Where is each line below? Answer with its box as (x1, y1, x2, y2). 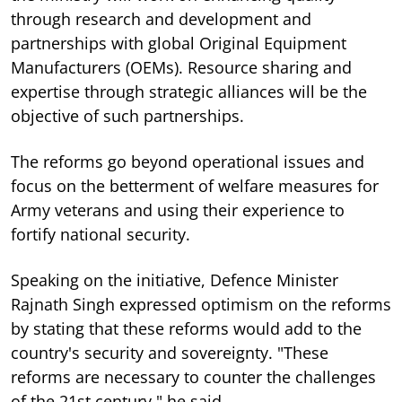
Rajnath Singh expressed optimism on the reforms (11, 293, 391, 315)
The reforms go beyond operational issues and (11, 150, 364, 172)
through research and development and (11, 7, 311, 30)
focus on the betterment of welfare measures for (11, 174, 379, 197)
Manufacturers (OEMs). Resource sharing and (11, 56, 352, 78)
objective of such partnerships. (11, 104, 244, 127)
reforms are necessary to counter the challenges (11, 365, 376, 388)
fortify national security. (11, 223, 190, 245)
